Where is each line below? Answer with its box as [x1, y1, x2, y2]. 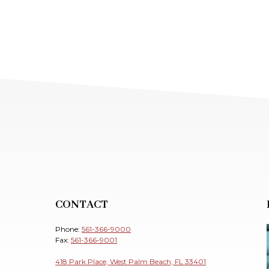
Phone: [55, 224, 82, 234]
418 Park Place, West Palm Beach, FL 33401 [55, 256, 206, 266]
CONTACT [55, 197, 108, 212]
